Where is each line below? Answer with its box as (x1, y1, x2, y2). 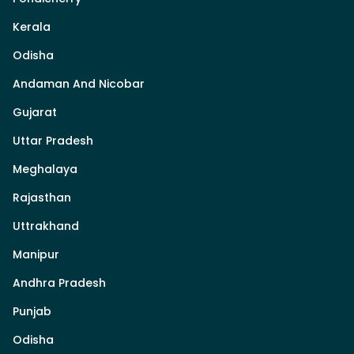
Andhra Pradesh (13, 275, 106, 292)
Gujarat (13, 104, 57, 121)
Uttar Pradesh (13, 133, 93, 149)
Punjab (13, 303, 51, 320)
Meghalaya (13, 161, 77, 178)
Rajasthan (13, 190, 71, 206)
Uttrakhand (13, 218, 79, 235)
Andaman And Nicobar (13, 76, 145, 92)
